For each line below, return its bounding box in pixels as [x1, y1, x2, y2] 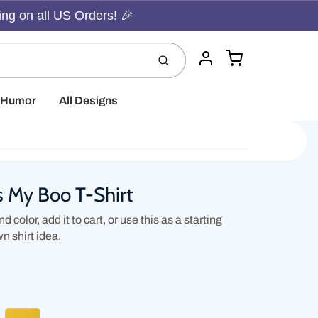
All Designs [59, 94, 118, 106]
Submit [160, 59, 197, 71]
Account [197, 59, 238, 72]
